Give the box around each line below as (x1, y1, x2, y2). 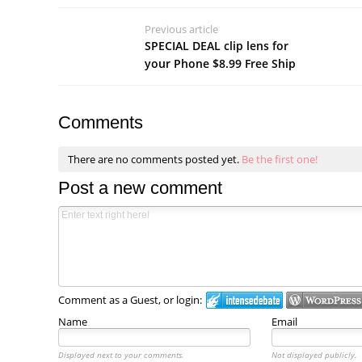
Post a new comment (58, 178, 222, 199)
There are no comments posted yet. (68, 151, 242, 166)
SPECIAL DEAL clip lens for (145, 37, 289, 53)
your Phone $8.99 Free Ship (145, 55, 297, 71)
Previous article (145, 21, 219, 36)
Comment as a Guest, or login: (58, 293, 202, 308)
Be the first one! (242, 151, 318, 166)
